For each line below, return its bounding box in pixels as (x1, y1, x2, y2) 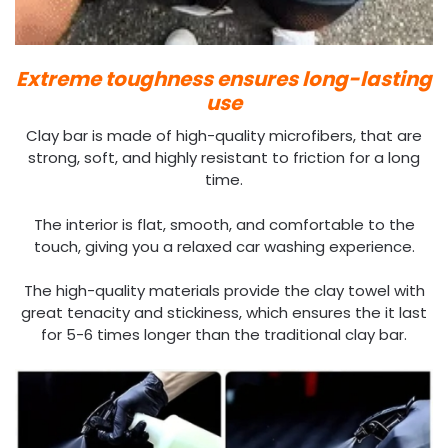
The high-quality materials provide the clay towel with (23, 280, 425, 302)
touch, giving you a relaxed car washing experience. (33, 235, 415, 257)
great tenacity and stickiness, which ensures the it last (21, 302, 427, 324)
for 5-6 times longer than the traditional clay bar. (41, 324, 407, 346)
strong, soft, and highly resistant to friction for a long (28, 147, 420, 169)
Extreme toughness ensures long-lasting (16, 65, 432, 94)
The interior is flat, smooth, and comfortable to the (33, 213, 415, 235)
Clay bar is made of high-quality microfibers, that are (26, 125, 422, 147)
